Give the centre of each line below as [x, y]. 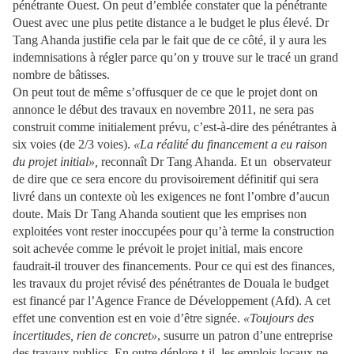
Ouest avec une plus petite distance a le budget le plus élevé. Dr [171, 23]
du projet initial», [55, 162]
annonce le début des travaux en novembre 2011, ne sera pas [163, 109]
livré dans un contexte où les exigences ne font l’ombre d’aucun [171, 196]
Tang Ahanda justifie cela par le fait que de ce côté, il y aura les [169, 40]
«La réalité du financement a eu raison [230, 144]
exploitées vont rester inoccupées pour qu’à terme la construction [173, 231]
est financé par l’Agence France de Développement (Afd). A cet [171, 301]
